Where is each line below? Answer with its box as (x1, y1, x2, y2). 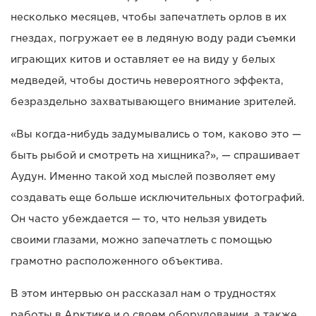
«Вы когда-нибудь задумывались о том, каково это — (11, 128, 301, 140)
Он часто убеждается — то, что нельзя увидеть (11, 213, 267, 225)
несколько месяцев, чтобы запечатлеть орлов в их (11, 11, 287, 23)
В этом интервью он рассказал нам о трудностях (11, 288, 276, 300)
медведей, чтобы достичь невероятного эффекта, (11, 75, 284, 87)
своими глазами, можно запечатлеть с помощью (11, 234, 272, 246)
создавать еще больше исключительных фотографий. (11, 192, 305, 204)
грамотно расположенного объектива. (11, 255, 223, 267)
